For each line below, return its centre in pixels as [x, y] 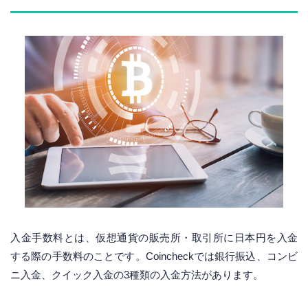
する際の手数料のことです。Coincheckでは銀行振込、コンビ [154, 256]
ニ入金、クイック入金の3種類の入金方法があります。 [137, 275]
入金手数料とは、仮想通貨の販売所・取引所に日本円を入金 [154, 238]
